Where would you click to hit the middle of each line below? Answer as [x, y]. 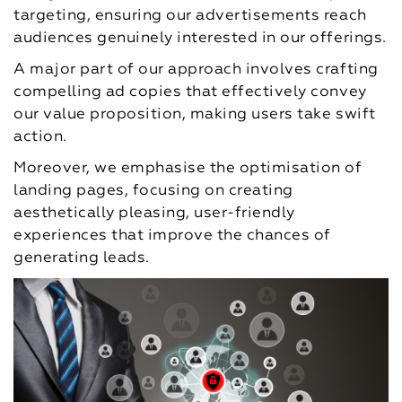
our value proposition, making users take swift [195, 115]
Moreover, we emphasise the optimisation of [188, 169]
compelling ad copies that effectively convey [190, 92]
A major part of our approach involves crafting [196, 70]
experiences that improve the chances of [172, 236]
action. [40, 137]
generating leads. [82, 258]
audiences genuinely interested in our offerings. [200, 39]
